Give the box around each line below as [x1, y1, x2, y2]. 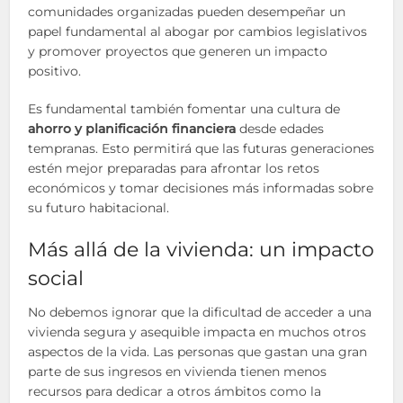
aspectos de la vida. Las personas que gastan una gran [28, 344, 368, 360]
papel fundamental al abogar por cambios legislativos [28, 23, 368, 40]
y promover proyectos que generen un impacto [28, 43, 328, 59]
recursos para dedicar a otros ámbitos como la [28, 383, 322, 399]
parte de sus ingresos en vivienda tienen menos [28, 363, 327, 380]
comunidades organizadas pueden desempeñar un [28, 4, 346, 20]
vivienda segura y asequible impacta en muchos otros [28, 324, 367, 340]
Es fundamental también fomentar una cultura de [28, 101, 341, 117]
